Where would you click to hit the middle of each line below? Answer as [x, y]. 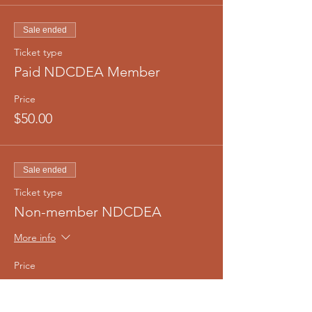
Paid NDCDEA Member [87, 72]
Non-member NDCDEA [88, 212]
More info [35, 238]
